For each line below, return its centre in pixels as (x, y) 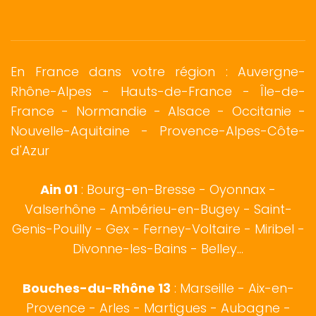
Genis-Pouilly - (59, 229)
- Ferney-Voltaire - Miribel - (217, 229)
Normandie (111, 111)
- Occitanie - (258, 111)
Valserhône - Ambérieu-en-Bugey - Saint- (158, 209)
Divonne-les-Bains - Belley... (158, 249)
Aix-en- (271, 288)
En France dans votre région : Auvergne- (158, 72)
